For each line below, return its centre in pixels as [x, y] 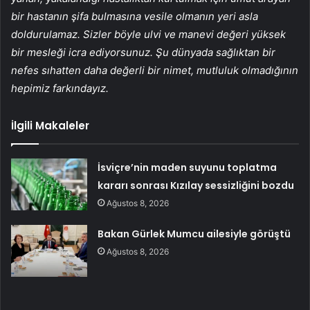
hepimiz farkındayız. [60, 89]
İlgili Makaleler [50, 126]
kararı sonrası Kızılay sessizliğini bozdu [196, 186]
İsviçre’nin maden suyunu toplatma [188, 168]
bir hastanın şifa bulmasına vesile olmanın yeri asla [135, 17]
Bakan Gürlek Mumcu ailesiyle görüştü [194, 234]
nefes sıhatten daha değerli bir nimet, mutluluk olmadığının [155, 71]
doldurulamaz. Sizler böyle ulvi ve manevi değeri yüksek [148, 35]
